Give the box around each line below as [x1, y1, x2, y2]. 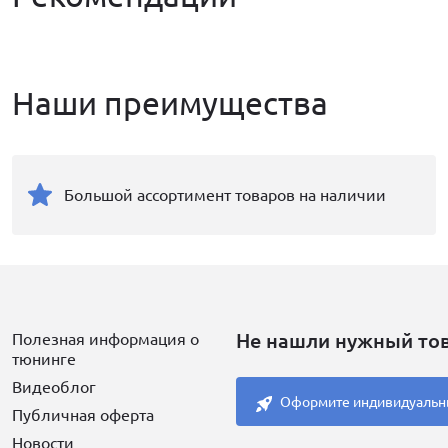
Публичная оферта [12, 405, 154, 424]
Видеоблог [12, 377, 96, 396]
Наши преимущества [12, 84, 328, 121]
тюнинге [12, 349, 76, 368]
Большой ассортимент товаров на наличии [64, 185, 386, 204]
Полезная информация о [12, 329, 199, 348]
